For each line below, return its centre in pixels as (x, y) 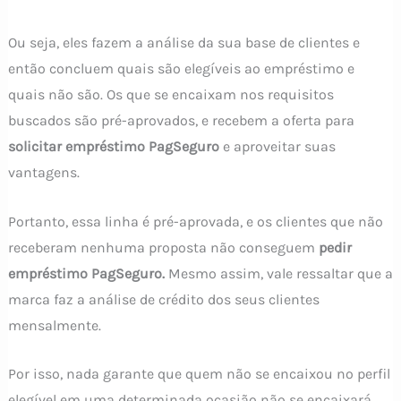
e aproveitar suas (277, 147)
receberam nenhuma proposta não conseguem (163, 247)
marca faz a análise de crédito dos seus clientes (163, 299)
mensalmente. (54, 325)
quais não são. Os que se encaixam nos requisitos (171, 95)
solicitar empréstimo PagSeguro (113, 147)
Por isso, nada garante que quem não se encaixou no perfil (199, 374)
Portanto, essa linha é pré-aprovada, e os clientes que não (195, 221)
